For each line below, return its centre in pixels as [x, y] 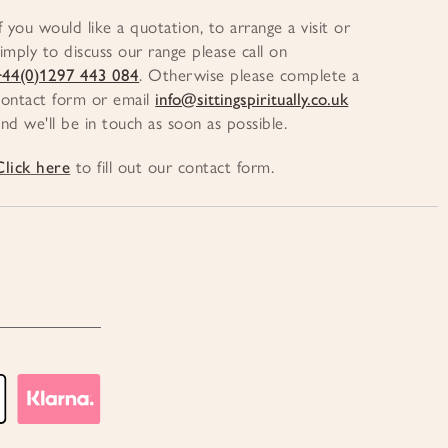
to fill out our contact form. [172, 166]
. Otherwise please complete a [249, 74]
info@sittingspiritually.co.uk [252, 98]
